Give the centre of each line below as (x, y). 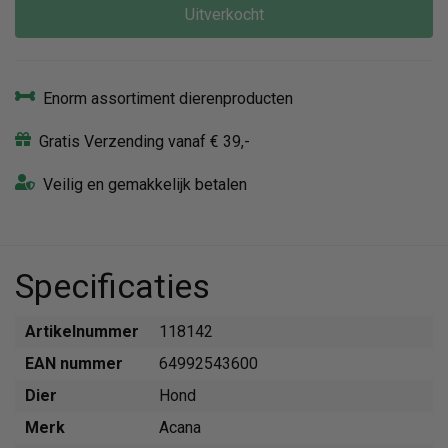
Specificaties (112, 286)
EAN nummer (74, 363)
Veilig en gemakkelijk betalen (145, 184)
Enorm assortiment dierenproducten (168, 98)
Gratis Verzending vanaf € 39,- (144, 141)
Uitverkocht (224, 14)
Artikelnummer (82, 331)
